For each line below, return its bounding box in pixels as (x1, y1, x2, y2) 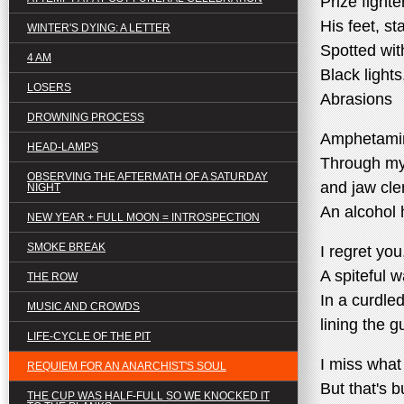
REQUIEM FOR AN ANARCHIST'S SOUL (27, 360, 226, 372)
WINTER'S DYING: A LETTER (27, 22, 170, 34)
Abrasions (320, 90, 392, 108)
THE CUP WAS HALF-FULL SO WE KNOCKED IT (27, 390, 270, 402)
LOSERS (27, 81, 71, 94)
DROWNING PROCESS (27, 111, 144, 124)
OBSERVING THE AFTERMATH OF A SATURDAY (27, 170, 268, 183)
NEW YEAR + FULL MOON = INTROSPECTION (27, 211, 260, 224)
